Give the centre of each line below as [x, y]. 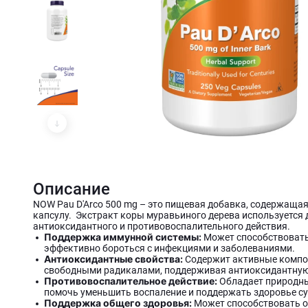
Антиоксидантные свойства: [113, 259]
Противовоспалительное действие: [132, 281]
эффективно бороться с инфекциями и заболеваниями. [169, 248]
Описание [71, 189]
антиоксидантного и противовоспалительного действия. [162, 226]
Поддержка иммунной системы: [124, 237]
